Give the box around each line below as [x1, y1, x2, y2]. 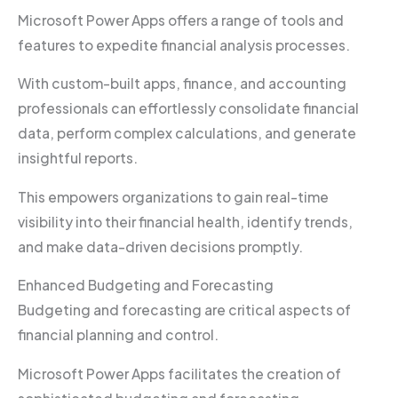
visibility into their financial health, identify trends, [18, 212, 353, 230]
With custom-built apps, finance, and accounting [18, 75, 346, 92]
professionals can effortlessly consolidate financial [18, 99, 359, 117]
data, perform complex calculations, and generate [18, 124, 356, 142]
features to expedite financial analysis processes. [18, 36, 353, 53]
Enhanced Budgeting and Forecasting [18, 276, 274, 294]
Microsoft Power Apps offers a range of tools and [18, 11, 344, 28]
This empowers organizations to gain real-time [18, 187, 329, 205]
